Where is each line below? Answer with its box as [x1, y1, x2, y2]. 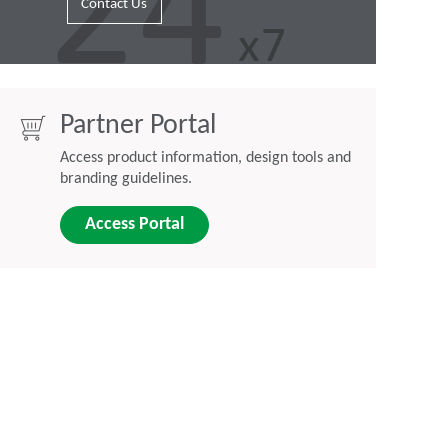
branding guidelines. [60, 171, 192, 188]
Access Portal [85, 215, 184, 235]
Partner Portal [60, 112, 216, 141]
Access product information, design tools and [60, 150, 351, 167]
